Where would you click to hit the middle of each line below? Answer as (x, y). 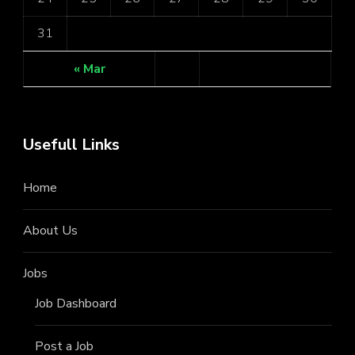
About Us (50, 231)
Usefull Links (71, 145)
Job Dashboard (76, 303)
